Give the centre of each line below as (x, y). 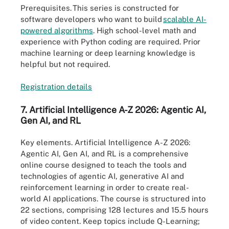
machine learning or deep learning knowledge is (108, 53)
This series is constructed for (125, 8)
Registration (43, 87)
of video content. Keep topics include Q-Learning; (110, 221)
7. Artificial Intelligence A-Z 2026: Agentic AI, (113, 109)
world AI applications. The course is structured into (113, 199)
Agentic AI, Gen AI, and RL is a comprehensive (105, 154)
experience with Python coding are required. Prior (110, 41)
